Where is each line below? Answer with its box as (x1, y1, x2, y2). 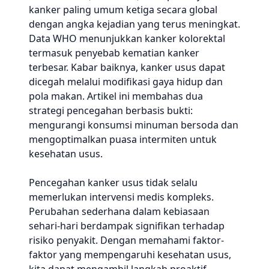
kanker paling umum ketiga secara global (29, 3, 217, 16)
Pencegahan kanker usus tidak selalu (29, 176, 198, 189)
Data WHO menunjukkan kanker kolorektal (29, 32, 225, 45)
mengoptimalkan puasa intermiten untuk (29, 133, 217, 146)
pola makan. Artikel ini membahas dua (29, 89, 203, 103)
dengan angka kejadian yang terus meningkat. (29, 17, 240, 31)
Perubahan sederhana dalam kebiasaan (29, 205, 210, 218)
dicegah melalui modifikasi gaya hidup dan (29, 75, 223, 88)
